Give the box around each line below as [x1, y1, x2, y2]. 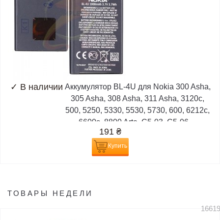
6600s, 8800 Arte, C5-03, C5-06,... [79, 118, 196, 127]
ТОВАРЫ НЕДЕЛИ [7, 189, 93, 198]
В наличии [20, 82, 63, 92]
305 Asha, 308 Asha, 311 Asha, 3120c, [71, 94, 204, 103]
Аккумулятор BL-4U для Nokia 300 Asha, [64, 82, 211, 91]
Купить [108, 142, 127, 150]
